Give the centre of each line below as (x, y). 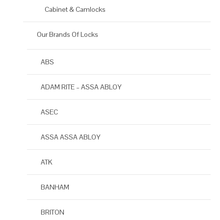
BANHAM (55, 187)
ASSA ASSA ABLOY (70, 137)
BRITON (53, 212)
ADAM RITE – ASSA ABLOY (81, 87)
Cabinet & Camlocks (75, 10)
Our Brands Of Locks (68, 35)
